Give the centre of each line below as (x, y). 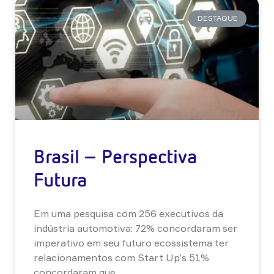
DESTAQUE (217, 18)
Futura (60, 179)
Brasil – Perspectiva (115, 156)
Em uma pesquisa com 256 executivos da (128, 214)
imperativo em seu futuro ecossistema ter (131, 243)
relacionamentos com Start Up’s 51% (121, 258)
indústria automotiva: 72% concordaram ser (135, 228)
